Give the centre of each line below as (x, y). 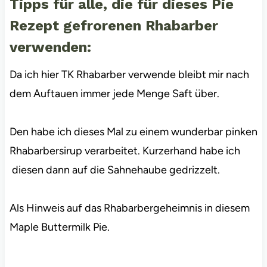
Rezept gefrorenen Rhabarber (114, 26)
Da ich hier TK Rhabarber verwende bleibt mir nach (129, 75)
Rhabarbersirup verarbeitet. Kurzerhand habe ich (125, 151)
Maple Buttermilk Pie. (59, 227)
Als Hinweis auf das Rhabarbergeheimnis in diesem (129, 208)
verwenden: (52, 47)
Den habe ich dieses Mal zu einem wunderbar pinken (133, 132)
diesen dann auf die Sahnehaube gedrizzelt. (117, 170)
